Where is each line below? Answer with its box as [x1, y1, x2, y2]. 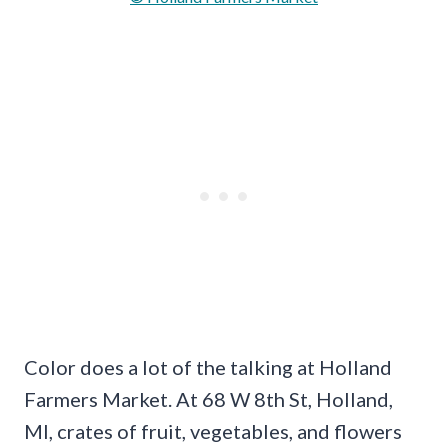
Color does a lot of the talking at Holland [24, 354, 392, 379]
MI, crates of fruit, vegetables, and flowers [24, 418, 402, 443]
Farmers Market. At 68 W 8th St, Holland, [24, 386, 393, 411]
